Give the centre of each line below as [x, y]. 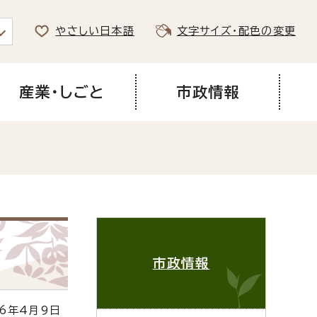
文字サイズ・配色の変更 [236, 31]
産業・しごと [62, 92]
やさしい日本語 [95, 31]
